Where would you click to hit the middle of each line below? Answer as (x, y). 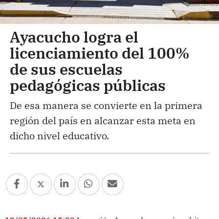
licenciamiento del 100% (100, 53)
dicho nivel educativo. (59, 135)
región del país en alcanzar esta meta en (103, 120)
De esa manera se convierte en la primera (106, 105)
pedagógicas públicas (88, 85)
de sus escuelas (66, 69)
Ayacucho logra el (74, 36)
